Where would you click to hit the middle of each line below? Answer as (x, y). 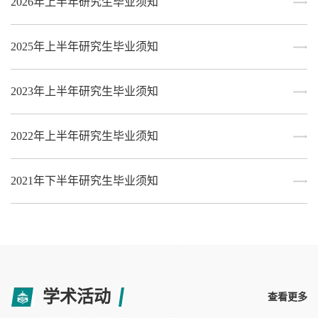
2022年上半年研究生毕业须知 (84, 136)
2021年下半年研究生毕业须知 (84, 181)
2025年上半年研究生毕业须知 (84, 47)
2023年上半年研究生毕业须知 (84, 92)
